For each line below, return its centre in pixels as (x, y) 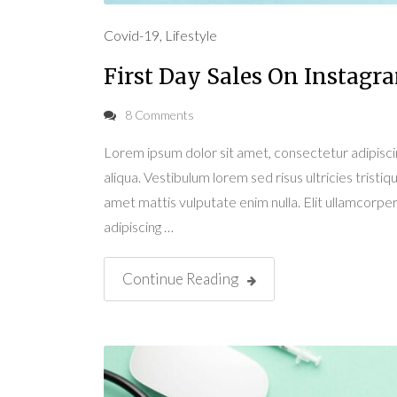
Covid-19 (132, 35)
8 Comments (160, 115)
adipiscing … (139, 226)
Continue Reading (180, 279)
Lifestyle (191, 35)
